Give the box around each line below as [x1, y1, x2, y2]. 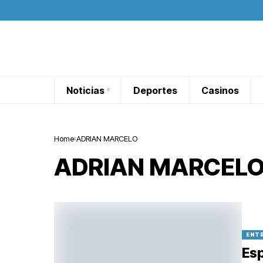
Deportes [133, 84, 177, 96]
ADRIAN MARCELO [76, 134, 137, 143]
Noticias [66, 84, 104, 96]
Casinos [201, 84, 239, 96]
